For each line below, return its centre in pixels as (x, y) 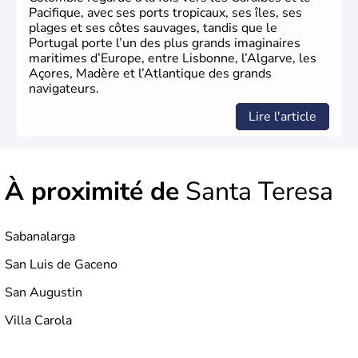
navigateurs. (64, 89)
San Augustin (44, 293)
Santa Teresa (256, 192)
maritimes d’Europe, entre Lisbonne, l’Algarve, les (173, 59)
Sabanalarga (40, 237)
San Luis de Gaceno (61, 265)
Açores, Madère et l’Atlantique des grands (150, 74)
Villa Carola (38, 321)
